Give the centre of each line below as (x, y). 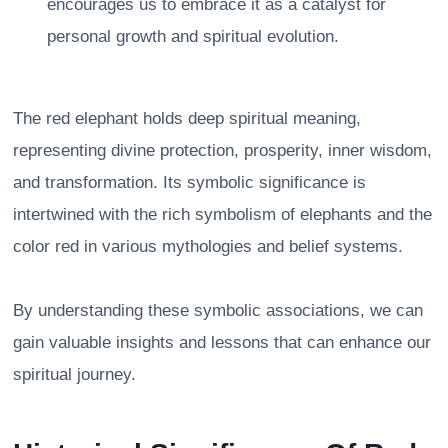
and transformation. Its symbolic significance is (189, 182)
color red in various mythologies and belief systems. (208, 246)
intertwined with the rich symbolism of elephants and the (222, 214)
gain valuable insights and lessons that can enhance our (222, 342)
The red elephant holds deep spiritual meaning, (187, 118)
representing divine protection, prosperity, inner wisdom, (222, 150)
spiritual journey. (74, 374)
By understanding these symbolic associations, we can (218, 310)
